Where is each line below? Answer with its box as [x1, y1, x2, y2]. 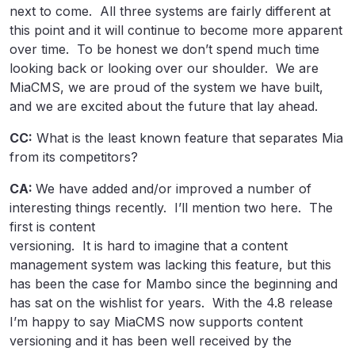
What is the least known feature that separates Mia [32, 130, 343, 146]
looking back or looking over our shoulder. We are [10, 60, 319, 76]
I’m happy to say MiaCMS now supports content [10, 314, 303, 330]
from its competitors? [10, 149, 138, 165]
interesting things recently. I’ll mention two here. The [10, 200, 333, 216]
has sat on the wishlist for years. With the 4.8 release [10, 295, 333, 311]
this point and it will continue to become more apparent [10, 22, 342, 38]
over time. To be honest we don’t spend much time [10, 41, 319, 57]
